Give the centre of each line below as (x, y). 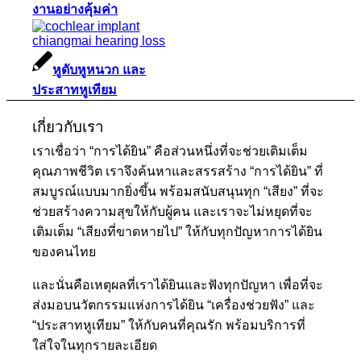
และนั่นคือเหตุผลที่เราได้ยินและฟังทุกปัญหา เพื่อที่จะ (178, 284)
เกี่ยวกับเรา (68, 127)
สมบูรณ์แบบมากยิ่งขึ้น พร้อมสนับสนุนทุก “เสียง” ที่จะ (178, 191)
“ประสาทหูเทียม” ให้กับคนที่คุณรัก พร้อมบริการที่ (169, 325)
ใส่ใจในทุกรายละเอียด (95, 345)
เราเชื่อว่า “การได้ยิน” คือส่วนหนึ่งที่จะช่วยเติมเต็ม (170, 151)
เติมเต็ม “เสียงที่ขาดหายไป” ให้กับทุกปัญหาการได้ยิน (178, 231)
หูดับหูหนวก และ (100, 69)
